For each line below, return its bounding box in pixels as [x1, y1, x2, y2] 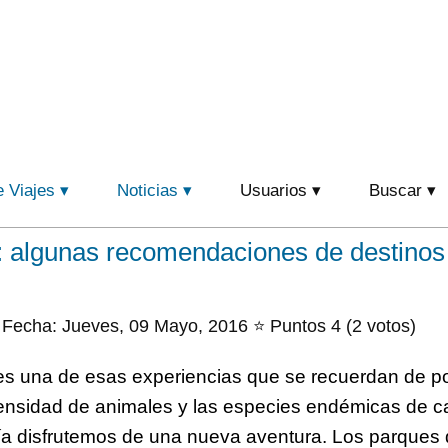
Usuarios [240, 181, 307, 200]
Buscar [369, 181, 422, 200]
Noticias [117, 181, 178, 200]
